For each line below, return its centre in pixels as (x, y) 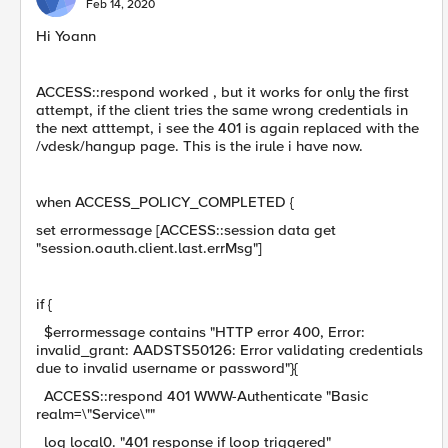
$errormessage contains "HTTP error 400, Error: (200, 332)
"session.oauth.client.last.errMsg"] (149, 248)
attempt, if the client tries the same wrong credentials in (222, 110)
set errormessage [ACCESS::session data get (186, 230)
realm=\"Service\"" (95, 414)
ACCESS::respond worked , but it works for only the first (222, 92)
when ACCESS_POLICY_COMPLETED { (165, 202)
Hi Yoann (66, 36)
